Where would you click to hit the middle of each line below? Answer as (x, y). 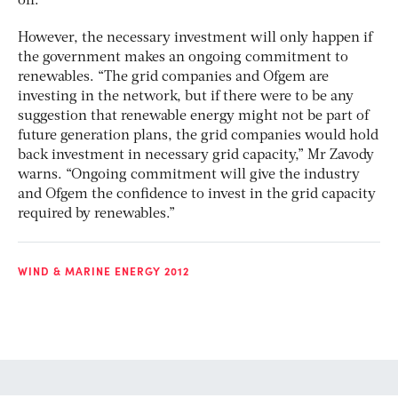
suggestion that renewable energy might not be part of (193, 116)
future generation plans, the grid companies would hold (198, 135)
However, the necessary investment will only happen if (195, 38)
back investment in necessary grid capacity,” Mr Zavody (196, 155)
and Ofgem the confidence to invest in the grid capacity (197, 194)
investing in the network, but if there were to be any (186, 96)
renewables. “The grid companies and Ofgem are (173, 77)
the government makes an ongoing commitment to (183, 57)
